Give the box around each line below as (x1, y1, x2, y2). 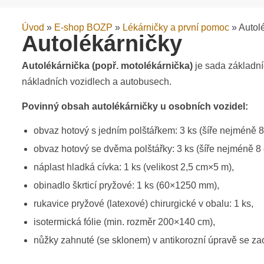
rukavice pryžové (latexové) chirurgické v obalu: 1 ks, (34, 199, 253, 209)
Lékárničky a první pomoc (123, 22, 229, 33)
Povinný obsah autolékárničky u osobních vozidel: (22, 101, 248, 112)
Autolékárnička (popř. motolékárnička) (22, 61, 193, 71)
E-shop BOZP (54, 22, 113, 33)
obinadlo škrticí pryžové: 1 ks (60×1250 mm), (34, 180, 219, 191)
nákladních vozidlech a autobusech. (22, 77, 171, 87)
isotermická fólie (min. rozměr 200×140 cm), (34, 217, 215, 227)
